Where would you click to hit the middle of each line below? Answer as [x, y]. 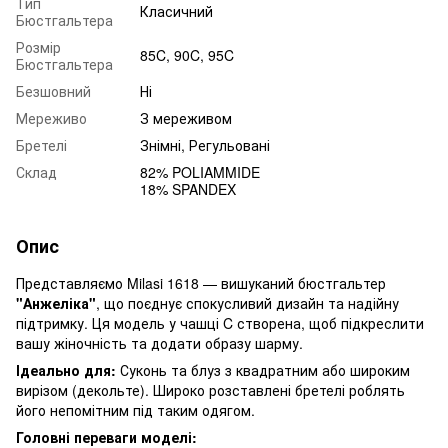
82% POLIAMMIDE [200, 172]
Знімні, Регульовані [205, 145]
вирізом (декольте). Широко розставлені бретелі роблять [210, 390]
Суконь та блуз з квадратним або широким [263, 370]
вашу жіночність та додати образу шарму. [159, 343]
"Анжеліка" [56, 303]
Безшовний [53, 91]
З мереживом [186, 118]
